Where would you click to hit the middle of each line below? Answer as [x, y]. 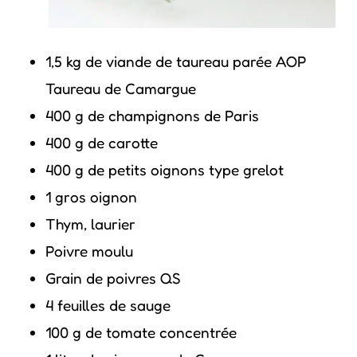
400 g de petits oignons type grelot [164, 169]
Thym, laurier [90, 224]
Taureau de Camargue [120, 88]
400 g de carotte [101, 142]
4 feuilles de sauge [108, 305]
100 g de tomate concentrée [141, 332]
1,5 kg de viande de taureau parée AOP [175, 61]
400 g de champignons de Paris [152, 115]
